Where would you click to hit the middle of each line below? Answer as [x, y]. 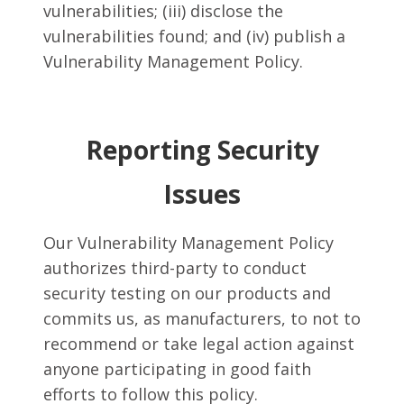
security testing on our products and [187, 293]
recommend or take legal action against [199, 344]
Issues [202, 194]
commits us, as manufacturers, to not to [202, 318]
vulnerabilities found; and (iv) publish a [194, 36]
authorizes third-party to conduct [175, 268]
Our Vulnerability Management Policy [188, 243]
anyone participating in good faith [177, 369]
